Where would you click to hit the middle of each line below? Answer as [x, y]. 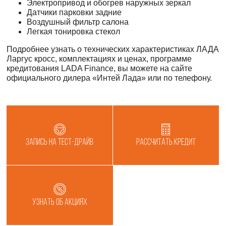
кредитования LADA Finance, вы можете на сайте [100, 68]
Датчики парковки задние [74, 12]
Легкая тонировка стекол [74, 31]
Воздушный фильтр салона [78, 22]
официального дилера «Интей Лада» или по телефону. [109, 78]
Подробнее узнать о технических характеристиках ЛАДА [113, 49]
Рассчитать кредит [166, 142]
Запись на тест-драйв [60, 142]
